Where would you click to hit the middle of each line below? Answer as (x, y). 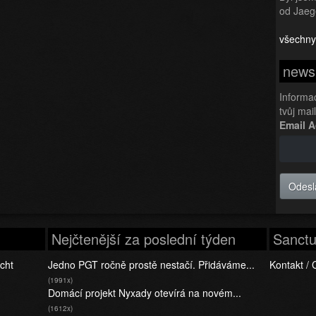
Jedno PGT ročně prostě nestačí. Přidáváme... (152, 265)
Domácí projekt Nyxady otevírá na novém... (145, 293)
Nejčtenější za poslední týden (144, 239)
